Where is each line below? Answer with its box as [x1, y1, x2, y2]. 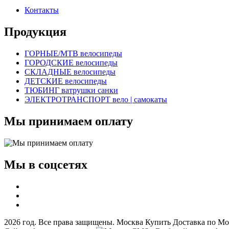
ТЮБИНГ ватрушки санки [25, 85, 118, 95]
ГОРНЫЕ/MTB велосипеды [25, 49, 122, 58]
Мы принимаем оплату [4, 114, 133, 128]
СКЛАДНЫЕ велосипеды [25, 67, 116, 76]
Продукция [4, 25, 66, 39]
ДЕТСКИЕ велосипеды [25, 76, 107, 85]
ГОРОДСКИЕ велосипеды [25, 58, 118, 67]
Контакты [25, 6, 59, 15]
